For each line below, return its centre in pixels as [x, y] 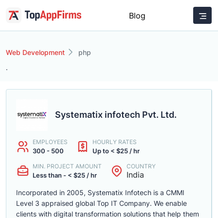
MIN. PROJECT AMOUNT [67, 166]
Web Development [35, 52]
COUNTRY [141, 166]
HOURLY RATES [115, 142]
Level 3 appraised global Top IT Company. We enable [101, 203]
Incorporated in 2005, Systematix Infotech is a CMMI [100, 192]
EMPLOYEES [50, 142]
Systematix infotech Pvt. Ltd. [116, 115]
